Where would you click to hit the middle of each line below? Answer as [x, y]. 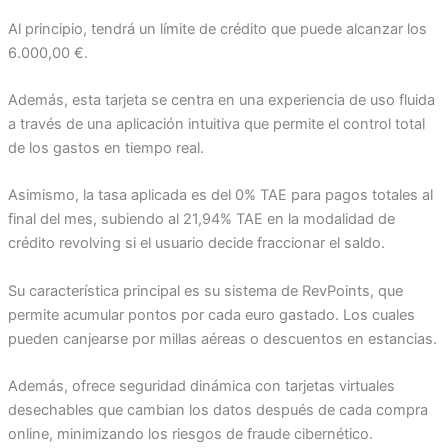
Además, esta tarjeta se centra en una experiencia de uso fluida [221, 100]
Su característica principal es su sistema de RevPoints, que [205, 290]
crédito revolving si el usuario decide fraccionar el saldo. [196, 243]
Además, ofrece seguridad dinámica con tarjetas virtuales [201, 386]
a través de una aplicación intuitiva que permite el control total [216, 124]
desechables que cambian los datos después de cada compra [217, 410]
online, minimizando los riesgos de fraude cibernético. [190, 434]
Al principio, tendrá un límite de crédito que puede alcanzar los [217, 28]
